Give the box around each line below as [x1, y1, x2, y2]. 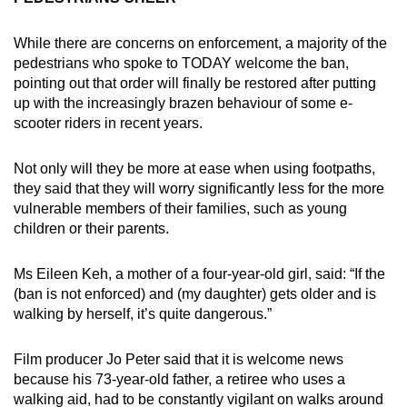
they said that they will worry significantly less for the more [14, 181, 384, 197]
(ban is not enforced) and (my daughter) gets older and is [14, 286, 376, 303]
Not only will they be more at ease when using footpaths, [14, 161, 375, 177]
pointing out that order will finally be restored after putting [14, 75, 376, 92]
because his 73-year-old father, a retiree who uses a [14, 372, 345, 388]
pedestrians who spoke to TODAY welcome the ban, [14, 55, 349, 72]
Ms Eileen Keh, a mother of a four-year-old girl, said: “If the [14, 266, 385, 283]
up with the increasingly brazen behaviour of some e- [14, 95, 352, 112]
